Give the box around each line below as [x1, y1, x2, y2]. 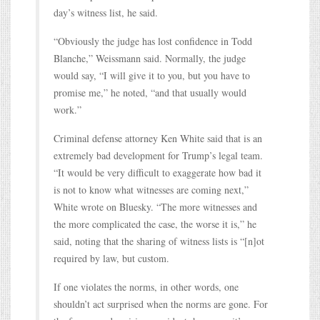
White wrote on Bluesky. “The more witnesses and [54, 199, 257, 214]
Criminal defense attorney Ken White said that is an [54, 131, 262, 145]
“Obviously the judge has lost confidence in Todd [54, 34, 252, 48]
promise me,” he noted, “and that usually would [54, 85, 246, 99]
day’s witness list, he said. [54, 5, 158, 19]
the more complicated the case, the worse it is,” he [54, 216, 256, 231]
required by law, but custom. [54, 251, 169, 265]
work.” [54, 102, 81, 116]
